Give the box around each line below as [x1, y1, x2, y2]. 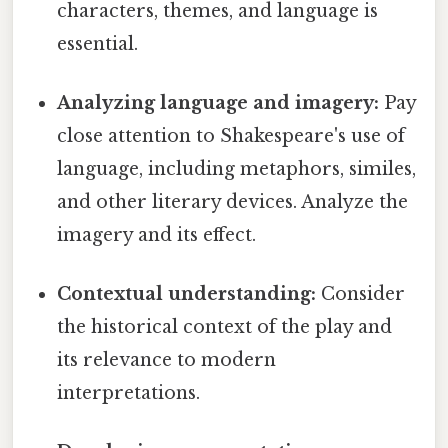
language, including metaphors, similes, [57, 157, 417, 180]
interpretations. [57, 382, 201, 405]
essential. [57, 32, 139, 55]
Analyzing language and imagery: [57, 91, 380, 114]
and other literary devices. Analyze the [57, 190, 409, 213]
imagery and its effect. [57, 223, 257, 246]
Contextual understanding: [57, 283, 317, 306]
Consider [316, 283, 406, 306]
